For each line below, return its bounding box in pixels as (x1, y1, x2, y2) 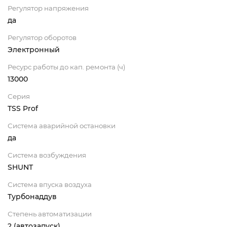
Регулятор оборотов (8, 33, 77, 42)
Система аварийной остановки (8, 122, 116, 130)
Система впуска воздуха (8, 180, 92, 189)
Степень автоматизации (8, 210, 92, 218)
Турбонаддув (8, 192, 57, 202)
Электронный (8, 45, 60, 55)
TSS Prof (8, 104, 38, 113)
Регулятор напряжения (8, 4, 89, 13)
